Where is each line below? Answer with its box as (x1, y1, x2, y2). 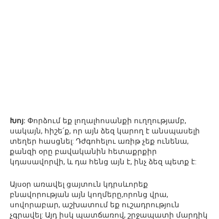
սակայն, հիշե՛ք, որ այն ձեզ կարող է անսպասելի (10, 126, 200, 135)
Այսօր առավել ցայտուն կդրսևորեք (10, 179, 148, 189)
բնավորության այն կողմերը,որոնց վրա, (10, 190, 168, 199)
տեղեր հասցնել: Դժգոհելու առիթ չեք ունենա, (10, 136, 189, 146)
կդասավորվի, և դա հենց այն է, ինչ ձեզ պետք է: (10, 157, 197, 166)
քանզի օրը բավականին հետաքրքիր (10, 147, 157, 156)
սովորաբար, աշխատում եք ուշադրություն (10, 200, 179, 209)
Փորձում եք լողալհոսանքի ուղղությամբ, (25, 116, 186, 125)
